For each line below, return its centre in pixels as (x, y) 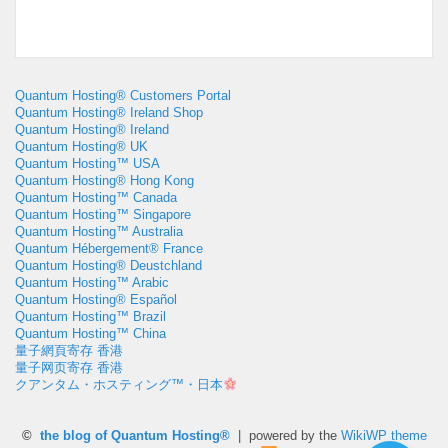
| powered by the (285, 436)
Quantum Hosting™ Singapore (103, 214)
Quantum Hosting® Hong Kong (104, 180)
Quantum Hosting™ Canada (96, 197)
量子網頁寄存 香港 (69, 350)
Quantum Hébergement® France (109, 248)
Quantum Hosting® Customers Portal (123, 95)
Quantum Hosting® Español (96, 299)
